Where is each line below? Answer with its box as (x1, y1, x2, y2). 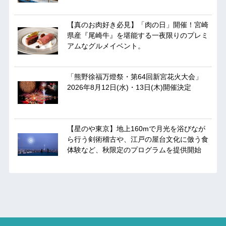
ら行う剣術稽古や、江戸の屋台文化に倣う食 (67, 135, 208, 144)
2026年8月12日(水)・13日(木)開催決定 (67, 83, 191, 92)
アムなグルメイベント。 (67, 42, 145, 50)
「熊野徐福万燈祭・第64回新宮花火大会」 (67, 73, 202, 81)
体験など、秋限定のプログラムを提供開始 (67, 146, 201, 154)
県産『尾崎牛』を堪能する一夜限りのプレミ (67, 31, 208, 40)
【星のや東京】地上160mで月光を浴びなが (67, 125, 205, 133)
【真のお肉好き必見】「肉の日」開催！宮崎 (67, 21, 208, 29)
